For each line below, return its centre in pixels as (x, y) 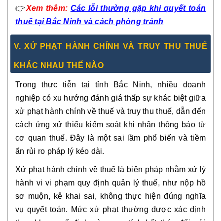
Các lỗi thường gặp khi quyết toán (138, 8)
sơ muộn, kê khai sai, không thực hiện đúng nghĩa (110, 196)
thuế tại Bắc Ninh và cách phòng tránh (90, 21)
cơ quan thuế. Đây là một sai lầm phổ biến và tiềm (110, 138)
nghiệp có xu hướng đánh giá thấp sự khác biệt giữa (110, 98)
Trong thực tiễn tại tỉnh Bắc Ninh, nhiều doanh (110, 85)
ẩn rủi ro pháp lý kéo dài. (60, 151)
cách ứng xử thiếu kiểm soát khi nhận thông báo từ (110, 125)
